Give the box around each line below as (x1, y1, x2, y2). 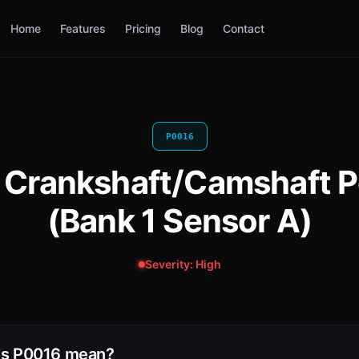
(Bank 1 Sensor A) (46, 201, 313, 240)
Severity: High (144, 257, 221, 271)
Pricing (124, 21, 161, 35)
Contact (222, 21, 264, 35)
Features (59, 21, 106, 35)
